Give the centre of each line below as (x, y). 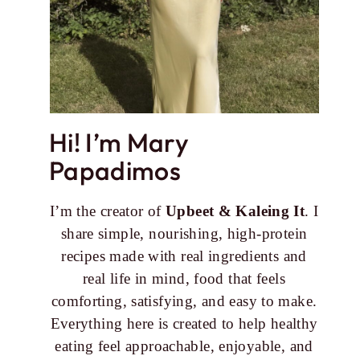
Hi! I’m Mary (119, 142)
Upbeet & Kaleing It (235, 211)
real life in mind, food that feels (184, 278)
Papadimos (115, 170)
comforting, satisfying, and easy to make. (184, 301)
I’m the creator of (107, 211)
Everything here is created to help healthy (184, 323)
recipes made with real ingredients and (184, 256)
